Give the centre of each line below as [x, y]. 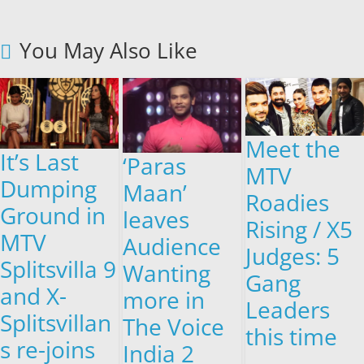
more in [164, 299]
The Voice [174, 326]
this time [292, 337]
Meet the [293, 149]
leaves [156, 219]
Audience [172, 246]
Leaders [288, 310]
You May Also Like [108, 50]
